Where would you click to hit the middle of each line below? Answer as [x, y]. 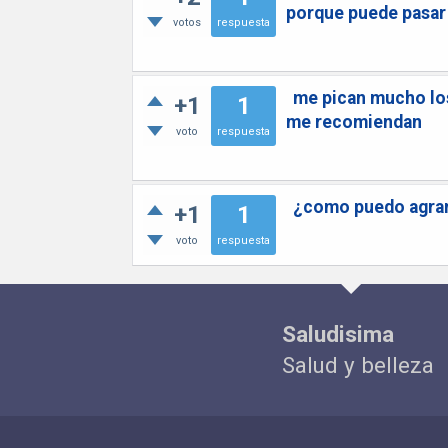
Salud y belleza [358, 365]
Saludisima [338, 334]
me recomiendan [354, 122]
